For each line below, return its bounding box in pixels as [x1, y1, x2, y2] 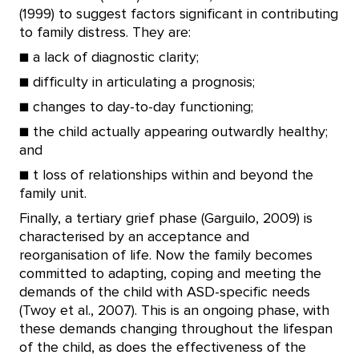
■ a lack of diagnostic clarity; [19, 50, 199, 65]
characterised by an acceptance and [19, 230, 249, 244]
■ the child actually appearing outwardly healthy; [19, 125, 328, 139]
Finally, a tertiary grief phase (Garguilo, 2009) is [19, 212, 313, 226]
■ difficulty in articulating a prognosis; [19, 75, 255, 90]
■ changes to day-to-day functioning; [19, 100, 253, 115]
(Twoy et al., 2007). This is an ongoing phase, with [19, 304, 329, 318]
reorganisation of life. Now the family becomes [19, 248, 313, 263]
